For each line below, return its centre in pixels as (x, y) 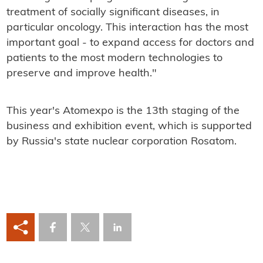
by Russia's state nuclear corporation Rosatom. (121, 142)
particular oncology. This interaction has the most (127, 28)
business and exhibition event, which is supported (129, 127)
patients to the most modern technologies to (114, 59)
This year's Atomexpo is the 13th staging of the (123, 112)
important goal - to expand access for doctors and (130, 43)
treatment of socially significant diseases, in (113, 13)
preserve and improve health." (81, 74)
